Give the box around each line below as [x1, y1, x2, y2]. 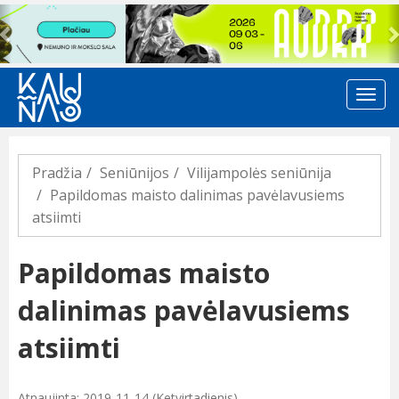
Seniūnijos [100, 163, 169, 183]
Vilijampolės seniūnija [187, 163, 331, 183]
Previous [4, 4, 78, 28]
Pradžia [32, 163, 82, 183]
